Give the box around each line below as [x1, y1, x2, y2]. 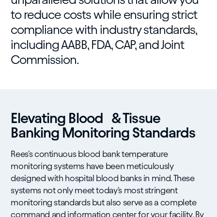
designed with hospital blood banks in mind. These [11, 173, 195, 183]
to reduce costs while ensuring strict [11, 8, 197, 21]
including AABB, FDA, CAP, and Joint [11, 38, 185, 51]
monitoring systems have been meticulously [11, 161, 174, 170]
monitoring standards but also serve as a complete [11, 198, 197, 207]
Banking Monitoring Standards [11, 124, 196, 140]
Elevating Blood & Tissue [11, 110, 160, 126]
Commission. [11, 53, 79, 66]
